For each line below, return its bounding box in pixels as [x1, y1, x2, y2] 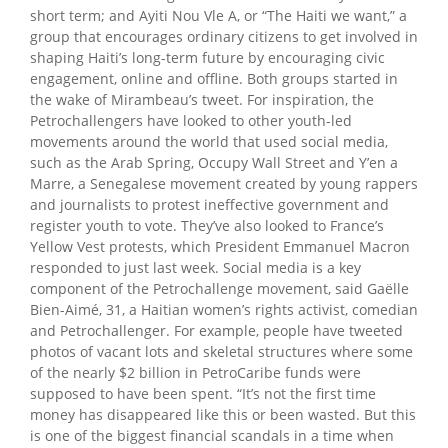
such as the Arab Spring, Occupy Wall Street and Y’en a [30, 152, 398, 172]
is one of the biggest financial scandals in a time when [30, 425, 394, 445]
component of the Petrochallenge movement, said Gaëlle [30, 278, 409, 298]
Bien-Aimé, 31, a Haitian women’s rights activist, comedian [30, 299, 418, 319]
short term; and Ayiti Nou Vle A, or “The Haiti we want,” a [30, 5, 407, 25]
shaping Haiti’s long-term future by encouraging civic [30, 47, 385, 67]
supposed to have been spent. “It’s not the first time [30, 383, 376, 403]
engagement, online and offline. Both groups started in [30, 68, 398, 88]
